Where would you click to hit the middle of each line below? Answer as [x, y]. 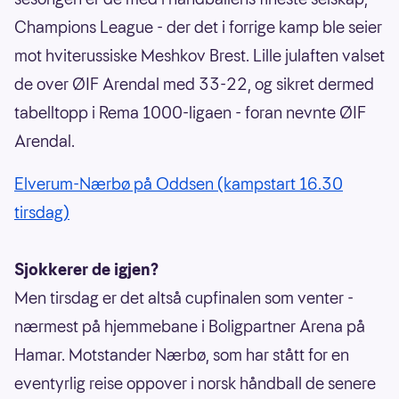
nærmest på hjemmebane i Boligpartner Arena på [190, 327]
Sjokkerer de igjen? [86, 270]
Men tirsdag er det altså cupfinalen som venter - [184, 298]
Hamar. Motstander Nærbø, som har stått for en [182, 355]
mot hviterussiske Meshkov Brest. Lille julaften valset [199, 56]
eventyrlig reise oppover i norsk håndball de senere [195, 384]
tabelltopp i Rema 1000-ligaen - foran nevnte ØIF [190, 113]
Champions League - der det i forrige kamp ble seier [198, 28]
